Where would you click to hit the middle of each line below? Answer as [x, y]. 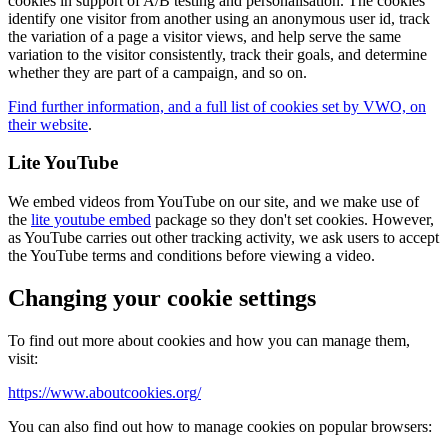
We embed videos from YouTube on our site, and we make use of [213, 202]
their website [48, 124]
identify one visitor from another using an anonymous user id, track [219, 18]
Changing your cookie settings [162, 297]
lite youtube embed [91, 220]
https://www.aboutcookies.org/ [104, 392]
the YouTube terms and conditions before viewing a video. [191, 256]
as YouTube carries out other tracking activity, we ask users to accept [223, 238]
